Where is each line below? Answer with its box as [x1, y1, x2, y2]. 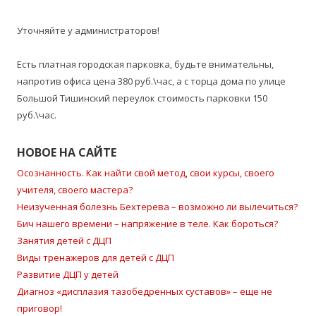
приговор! [17, 302, 62, 315]
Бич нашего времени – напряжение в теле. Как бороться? [17, 217, 278, 230]
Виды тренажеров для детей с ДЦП [17, 251, 174, 264]
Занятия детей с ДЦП [17, 234, 111, 247]
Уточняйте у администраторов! [17, 24, 159, 37]
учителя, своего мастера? [17, 183, 133, 196]
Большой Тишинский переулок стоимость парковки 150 [17, 92, 267, 104]
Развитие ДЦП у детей [17, 268, 119, 281]
